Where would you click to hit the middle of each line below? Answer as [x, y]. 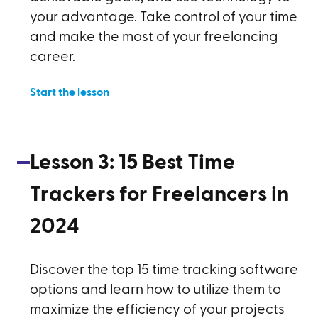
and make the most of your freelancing [154, 37]
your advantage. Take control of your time [164, 17]
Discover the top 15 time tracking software [164, 270]
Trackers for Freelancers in [159, 194]
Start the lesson [70, 92]
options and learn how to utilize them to [155, 290]
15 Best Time [177, 163]
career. [53, 57]
